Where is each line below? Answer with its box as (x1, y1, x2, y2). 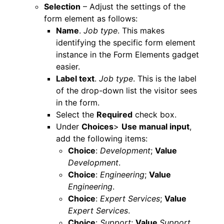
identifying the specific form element (56, 37, 195, 47)
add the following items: (56, 133, 147, 143)
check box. (132, 109, 176, 119)
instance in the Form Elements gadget (56, 49, 199, 59)
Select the (56, 109, 96, 119)
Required (96, 109, 132, 119)
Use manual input (121, 121, 189, 131)
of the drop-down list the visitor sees (56, 85, 197, 95)
